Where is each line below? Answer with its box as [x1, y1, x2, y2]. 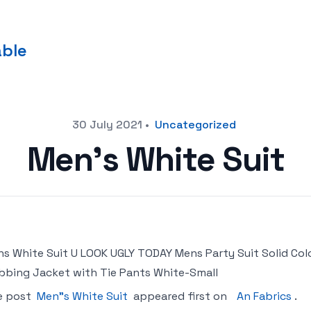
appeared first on [131, 289, 230, 303]
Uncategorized [155, 117, 236, 132]
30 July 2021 [72, 117, 142, 132]
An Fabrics [237, 289, 292, 303]
